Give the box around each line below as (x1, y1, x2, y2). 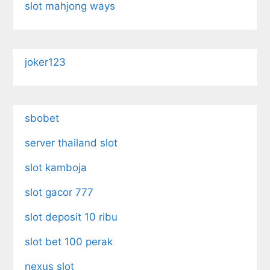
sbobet (25, 111, 59, 124)
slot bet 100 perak (25, 235, 113, 248)
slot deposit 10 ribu (25, 210, 118, 223)
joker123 (25, 55, 66, 68)
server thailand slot (25, 136, 118, 149)
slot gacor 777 (25, 186, 93, 198)
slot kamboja (25, 161, 87, 174)
